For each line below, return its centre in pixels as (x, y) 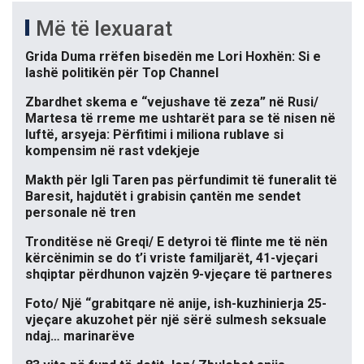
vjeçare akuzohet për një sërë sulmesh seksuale (176, 320)
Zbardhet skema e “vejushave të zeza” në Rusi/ (172, 102)
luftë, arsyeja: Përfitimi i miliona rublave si (154, 135)
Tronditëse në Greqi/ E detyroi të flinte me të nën (176, 242)
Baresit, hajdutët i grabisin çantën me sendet (163, 197)
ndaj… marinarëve (80, 336)
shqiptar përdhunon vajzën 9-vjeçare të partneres (179, 275)
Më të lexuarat (104, 29)
